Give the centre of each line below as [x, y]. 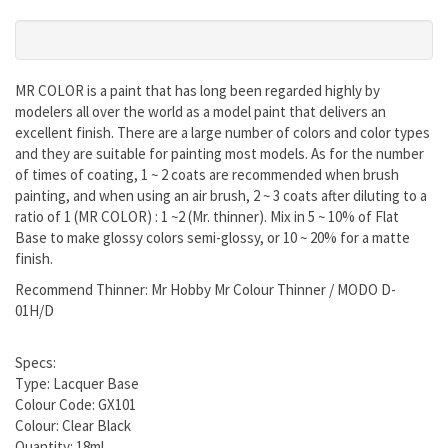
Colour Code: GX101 [75, 405]
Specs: [35, 363]
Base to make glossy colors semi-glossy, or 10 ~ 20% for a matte [212, 238]
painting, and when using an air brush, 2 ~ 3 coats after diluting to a [221, 196]
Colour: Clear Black [73, 426]
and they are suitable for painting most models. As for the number [219, 154]
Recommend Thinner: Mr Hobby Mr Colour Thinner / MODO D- [205, 290]
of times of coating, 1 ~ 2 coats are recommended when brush [207, 175]
